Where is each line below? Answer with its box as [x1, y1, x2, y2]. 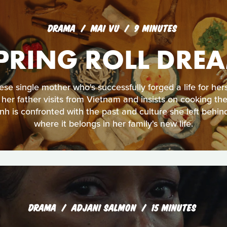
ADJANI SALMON [71, 202, 139, 213]
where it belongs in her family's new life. [34, 118, 193, 129]
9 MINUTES [134, 22, 177, 33]
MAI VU [90, 22, 122, 33]
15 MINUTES [151, 202, 196, 213]
